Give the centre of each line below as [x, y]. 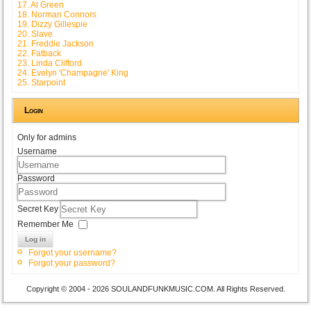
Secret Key [39, 209]
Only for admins [47, 137]
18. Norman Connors [57, 14]
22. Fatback [40, 53]
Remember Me [46, 224]
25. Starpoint [42, 82]
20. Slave [35, 34]
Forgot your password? [72, 263]
